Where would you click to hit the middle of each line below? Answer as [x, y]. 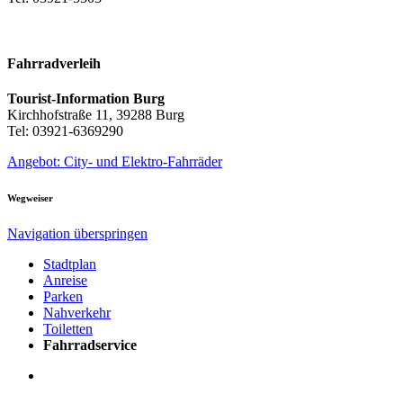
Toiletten [68, 329]
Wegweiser [30, 198]
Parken [63, 297]
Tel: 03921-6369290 [65, 131]
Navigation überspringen [77, 234]
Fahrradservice [90, 345]
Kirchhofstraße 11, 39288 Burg [96, 115]
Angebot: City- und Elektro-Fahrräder [115, 162]
